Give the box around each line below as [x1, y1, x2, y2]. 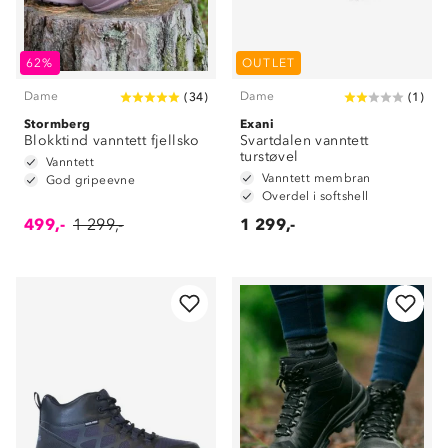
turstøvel [240, 148, 299, 165]
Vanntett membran [262, 171, 371, 185]
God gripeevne [46, 173, 136, 187]
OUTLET [242, 56, 296, 70]
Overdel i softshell [262, 189, 369, 203]
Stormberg [24, 116, 91, 131]
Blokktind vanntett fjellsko [24, 132, 200, 149]
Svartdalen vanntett [240, 132, 369, 149]
